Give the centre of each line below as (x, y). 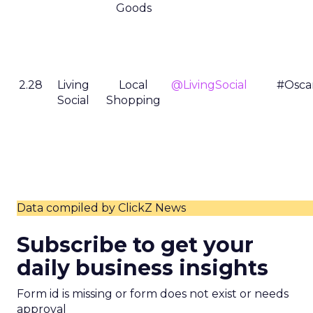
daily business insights (143, 268)
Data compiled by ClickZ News (101, 208)
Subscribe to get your (135, 245)
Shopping (133, 100)
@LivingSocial (209, 85)
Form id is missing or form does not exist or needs (153, 294)
